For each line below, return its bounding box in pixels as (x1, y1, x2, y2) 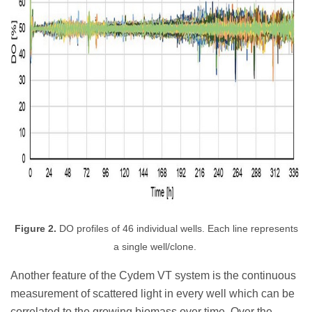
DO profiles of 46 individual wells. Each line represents (58, 223, 298, 234)
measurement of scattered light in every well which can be (10, 287, 295, 299)
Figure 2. (14, 223, 59, 234)
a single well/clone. (113, 241, 199, 252)
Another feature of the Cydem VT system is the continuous (10, 269, 296, 281)
